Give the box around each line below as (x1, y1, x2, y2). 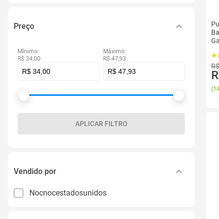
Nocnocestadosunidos (29, 188, 107, 197)
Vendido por (14, 166, 56, 176)
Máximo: (103, 48, 126, 55)
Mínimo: (18, 48, 39, 55)
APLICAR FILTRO (75, 120, 128, 128)
